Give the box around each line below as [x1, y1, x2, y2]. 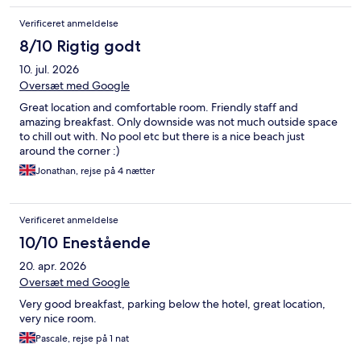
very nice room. [19, 310, 97, 326]
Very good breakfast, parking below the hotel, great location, [19, 296, 326, 311]
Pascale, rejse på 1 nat [35, 331, 129, 345]
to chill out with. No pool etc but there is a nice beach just [19, 128, 305, 143]
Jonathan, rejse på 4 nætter [35, 164, 155, 177]
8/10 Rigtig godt [19, 35, 141, 56]
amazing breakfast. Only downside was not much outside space [19, 114, 338, 129]
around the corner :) [19, 143, 119, 158]
